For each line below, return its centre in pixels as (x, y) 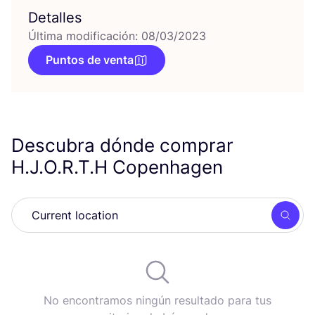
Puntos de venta (90, 60)
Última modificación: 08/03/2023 (117, 36)
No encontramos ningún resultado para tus (157, 300)
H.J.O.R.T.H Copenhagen (120, 167)
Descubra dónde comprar (122, 145)
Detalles (55, 18)
